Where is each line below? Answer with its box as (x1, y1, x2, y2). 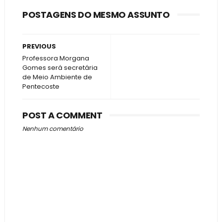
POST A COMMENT (22, 109, 103, 121)
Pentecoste (22, 82, 59, 91)
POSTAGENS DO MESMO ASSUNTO (22, 8, 170, 21)
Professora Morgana (22, 54, 89, 63)
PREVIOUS (22, 42, 56, 51)
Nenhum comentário (22, 124, 83, 133)
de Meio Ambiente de (22, 72, 92, 82)
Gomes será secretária (22, 63, 98, 72)
